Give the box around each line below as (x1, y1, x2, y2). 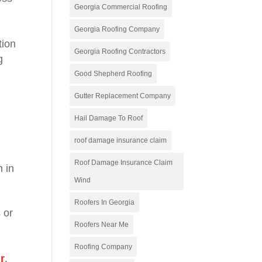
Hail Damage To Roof (74, 114, 143, 122)
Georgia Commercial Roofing (74, 3, 168, 11)
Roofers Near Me (74, 220, 129, 229)
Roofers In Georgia (74, 198, 135, 206)
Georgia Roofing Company (74, 25, 160, 33)
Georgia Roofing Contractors (74, 47, 166, 56)
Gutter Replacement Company (74, 92, 171, 100)
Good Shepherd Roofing (74, 70, 153, 78)
